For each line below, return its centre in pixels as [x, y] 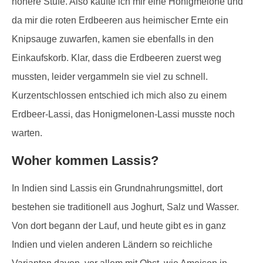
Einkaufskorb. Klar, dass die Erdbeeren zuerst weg [117, 58]
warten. [27, 133]
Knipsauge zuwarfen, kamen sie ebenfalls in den [113, 39]
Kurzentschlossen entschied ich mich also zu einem [119, 96]
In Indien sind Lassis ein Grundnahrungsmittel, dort [117, 188]
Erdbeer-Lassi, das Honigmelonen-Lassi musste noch [123, 114]
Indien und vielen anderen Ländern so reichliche [112, 245]
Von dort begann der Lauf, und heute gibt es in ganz [119, 226]
